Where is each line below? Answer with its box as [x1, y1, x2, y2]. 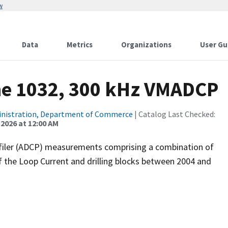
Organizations [121, 40, 172, 49]
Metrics [67, 40, 93, 49]
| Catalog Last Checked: [133, 109, 215, 119]
